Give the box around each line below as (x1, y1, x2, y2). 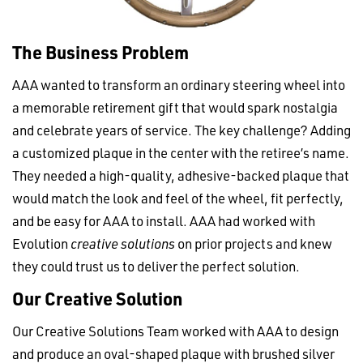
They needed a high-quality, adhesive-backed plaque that (12, 166, 349, 184)
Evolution (12, 234, 70, 252)
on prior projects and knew (175, 234, 332, 252)
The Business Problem (12, 40, 189, 63)
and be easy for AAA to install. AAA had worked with (12, 211, 315, 229)
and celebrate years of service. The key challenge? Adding (12, 121, 351, 139)
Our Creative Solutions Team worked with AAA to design (12, 322, 339, 340)
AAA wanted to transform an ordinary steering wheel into (12, 75, 345, 93)
